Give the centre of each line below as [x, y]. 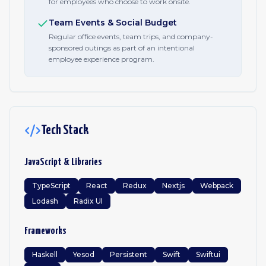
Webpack [217, 186]
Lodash [45, 201]
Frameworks [45, 231]
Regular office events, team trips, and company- [131, 37]
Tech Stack [65, 130]
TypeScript [51, 186]
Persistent [129, 254]
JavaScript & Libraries [63, 162]
